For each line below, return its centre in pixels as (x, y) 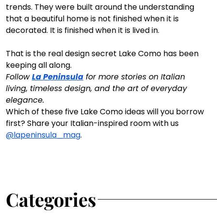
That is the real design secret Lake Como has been (103, 54)
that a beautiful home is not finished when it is (93, 19)
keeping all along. (39, 65)
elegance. (25, 100)
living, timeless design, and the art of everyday (98, 89)
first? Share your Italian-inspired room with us (93, 124)
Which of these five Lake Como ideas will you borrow (106, 112)
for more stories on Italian (135, 77)
